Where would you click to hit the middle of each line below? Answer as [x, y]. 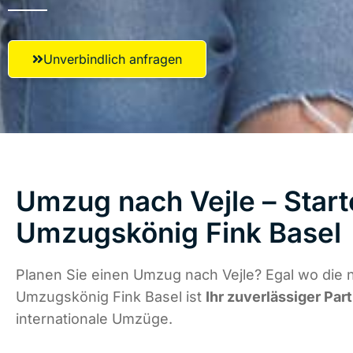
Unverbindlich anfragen [113, 59]
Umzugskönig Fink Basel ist [111, 297]
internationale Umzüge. [94, 319]
